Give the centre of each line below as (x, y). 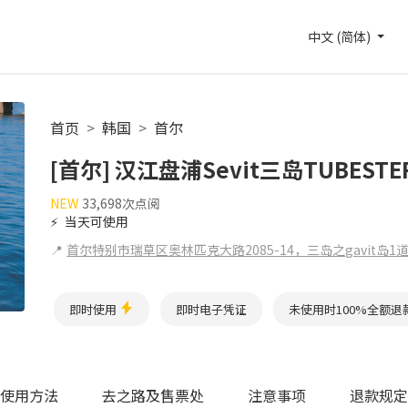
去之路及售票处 (153, 395)
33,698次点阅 (122, 203)
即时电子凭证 (212, 309)
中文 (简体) (341, 36)
